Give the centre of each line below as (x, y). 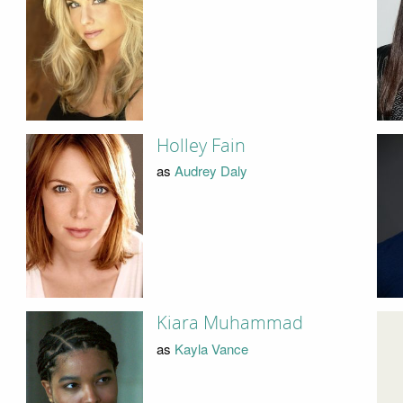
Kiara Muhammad (229, 323)
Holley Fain (201, 145)
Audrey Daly (210, 171)
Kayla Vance (211, 348)
